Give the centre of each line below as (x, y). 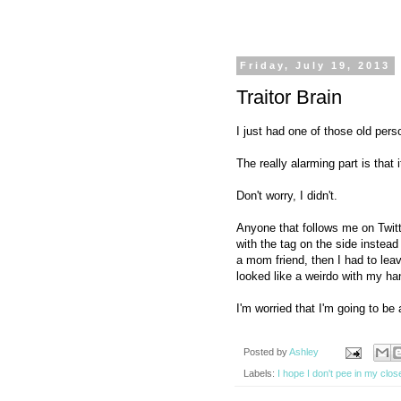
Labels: (260, 374)
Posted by (266, 351)
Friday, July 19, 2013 (316, 66)
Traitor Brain (289, 97)
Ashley (304, 351)
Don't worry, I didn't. (287, 195)
